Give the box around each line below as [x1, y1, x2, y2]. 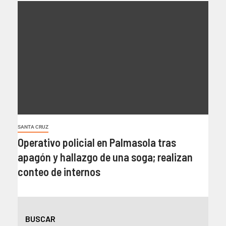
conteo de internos [18, 165, 100, 179]
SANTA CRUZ [18, 124, 48, 130]
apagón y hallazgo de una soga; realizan [18, 150, 193, 164]
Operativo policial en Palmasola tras [18, 136, 176, 149]
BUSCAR [25, 214, 55, 224]
